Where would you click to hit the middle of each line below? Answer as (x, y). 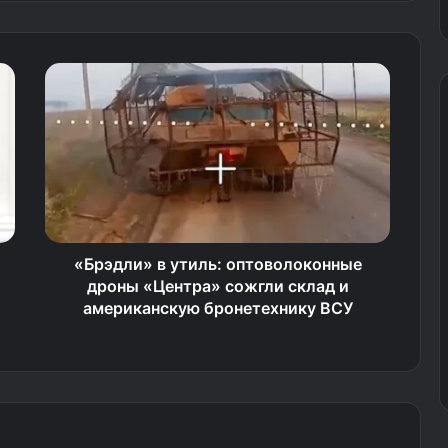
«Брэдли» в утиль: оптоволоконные (217, 264)
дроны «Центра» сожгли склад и (217, 286)
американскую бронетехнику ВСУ (217, 308)
